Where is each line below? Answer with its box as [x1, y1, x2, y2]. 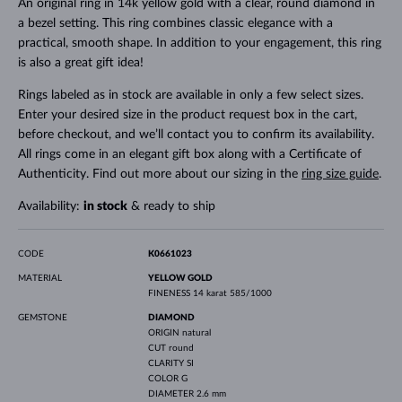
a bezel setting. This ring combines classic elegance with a [17, 16, 333, 30]
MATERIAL [17, 273, 62, 283]
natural [181, 328, 211, 337]
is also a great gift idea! [17, 56, 144, 69]
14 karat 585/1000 [192, 288, 272, 298]
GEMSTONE [17, 312, 67, 322]
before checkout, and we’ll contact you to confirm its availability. [17, 127, 374, 141]
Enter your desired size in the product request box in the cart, [17, 108, 357, 121]
